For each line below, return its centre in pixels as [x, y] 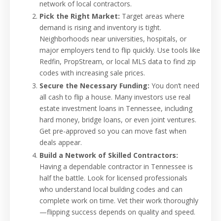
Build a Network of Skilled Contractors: [109, 155]
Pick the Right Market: [80, 16]
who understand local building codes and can [111, 189]
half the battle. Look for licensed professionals [113, 178]
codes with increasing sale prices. [92, 73]
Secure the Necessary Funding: [94, 86]
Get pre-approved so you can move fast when [113, 131]
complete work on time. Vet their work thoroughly [119, 201]
